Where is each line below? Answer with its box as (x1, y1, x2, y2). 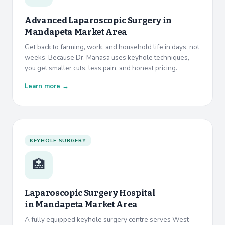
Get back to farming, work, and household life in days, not (25, 42, 199, 52)
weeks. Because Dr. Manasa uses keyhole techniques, (25, 53, 189, 63)
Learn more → (25, 82, 69, 91)
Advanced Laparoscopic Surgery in (25, 15, 172, 26)
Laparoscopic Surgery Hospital (25, 188, 156, 199)
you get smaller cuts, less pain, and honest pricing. (25, 63, 177, 73)
